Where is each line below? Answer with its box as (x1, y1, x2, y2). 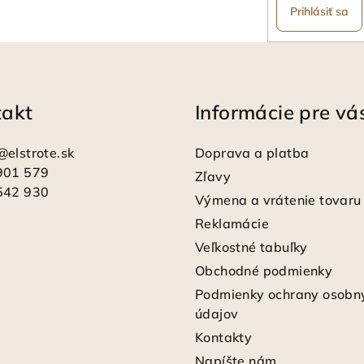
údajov (195, 305, 239, 322)
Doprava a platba (195, 144, 310, 161)
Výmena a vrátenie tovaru (195, 191, 362, 208)
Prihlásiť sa (290, 3, 349, 19)
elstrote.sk (7, 144, 75, 161)
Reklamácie (195, 214, 269, 232)
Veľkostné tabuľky (195, 238, 308, 255)
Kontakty (195, 328, 253, 345)
